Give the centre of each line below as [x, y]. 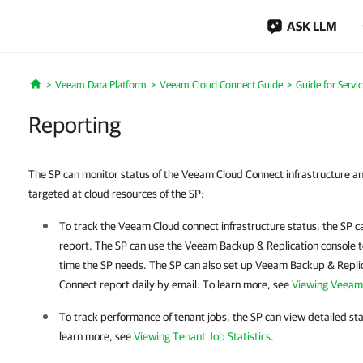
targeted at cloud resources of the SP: [116, 194]
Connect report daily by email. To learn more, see [175, 284]
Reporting [75, 124]
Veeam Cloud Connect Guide [221, 85]
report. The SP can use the [122, 246]
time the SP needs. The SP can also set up [157, 265]
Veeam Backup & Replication [252, 246]
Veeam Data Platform [100, 85]
